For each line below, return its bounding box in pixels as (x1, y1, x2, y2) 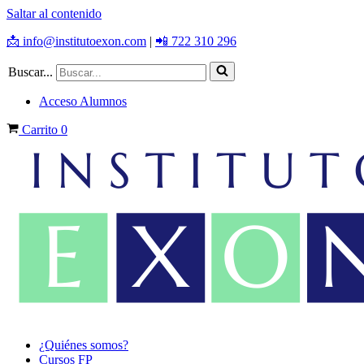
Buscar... (8, 65, 53, 79)
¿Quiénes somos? (39, 338, 128, 352)
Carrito (22, 123, 61, 136)
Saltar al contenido (6, 6, 102, 20)
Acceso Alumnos (39, 94, 127, 108)
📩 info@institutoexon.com (6, 34, 146, 48)
